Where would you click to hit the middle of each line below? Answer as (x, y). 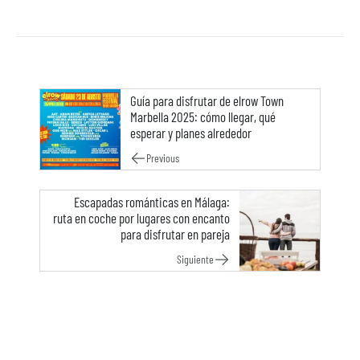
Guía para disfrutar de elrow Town (207, 100)
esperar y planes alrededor (191, 133)
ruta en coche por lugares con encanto (141, 218)
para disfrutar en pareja (175, 234)
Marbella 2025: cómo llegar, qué (203, 117)
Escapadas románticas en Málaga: (152, 202)
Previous (163, 158)
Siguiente (195, 259)
